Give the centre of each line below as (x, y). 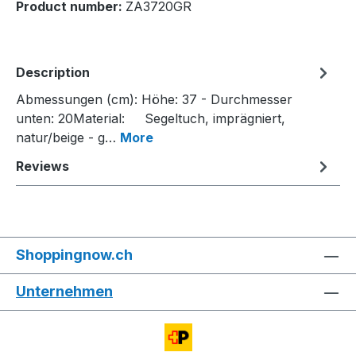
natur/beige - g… (68, 138)
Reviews (43, 166)
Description (53, 73)
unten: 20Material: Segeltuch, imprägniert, (151, 119)
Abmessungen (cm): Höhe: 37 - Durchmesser (154, 100)
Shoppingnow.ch (74, 255)
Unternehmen (64, 292)
